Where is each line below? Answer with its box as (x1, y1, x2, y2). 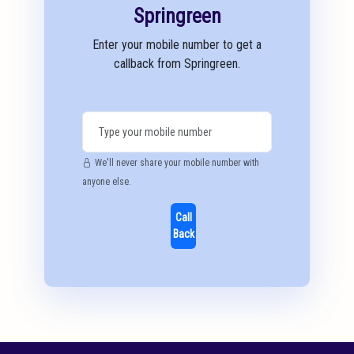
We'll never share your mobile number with (95, 157, 259, 168)
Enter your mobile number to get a (92, 37, 262, 52)
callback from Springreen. (114, 56, 240, 71)
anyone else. (82, 176, 131, 187)
